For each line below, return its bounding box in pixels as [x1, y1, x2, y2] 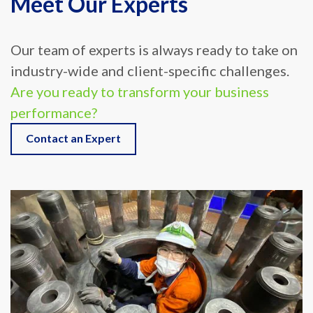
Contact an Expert [26, 119, 121, 133]
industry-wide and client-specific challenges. [10, 50, 289, 68]
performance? [10, 92, 97, 110]
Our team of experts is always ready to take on [10, 29, 298, 47]
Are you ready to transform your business [10, 71, 269, 89]
